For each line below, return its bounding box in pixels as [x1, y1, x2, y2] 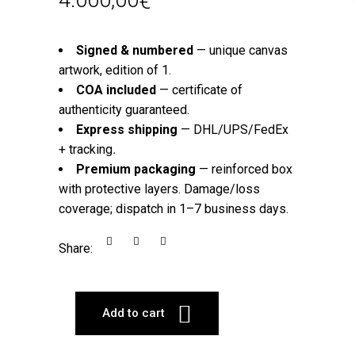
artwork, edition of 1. [59, 62, 171, 78]
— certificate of [156, 82, 242, 97]
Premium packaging [76, 161, 196, 177]
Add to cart [102, 305, 165, 320]
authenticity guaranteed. [59, 101, 189, 117]
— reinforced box [196, 161, 292, 177]
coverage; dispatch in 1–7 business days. [59, 200, 288, 216]
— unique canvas [193, 42, 288, 58]
